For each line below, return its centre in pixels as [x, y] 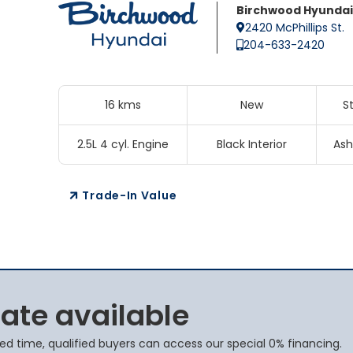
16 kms [123, 105]
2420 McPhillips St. [294, 27]
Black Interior [251, 144]
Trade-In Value [130, 195]
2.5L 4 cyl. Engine [123, 144]
